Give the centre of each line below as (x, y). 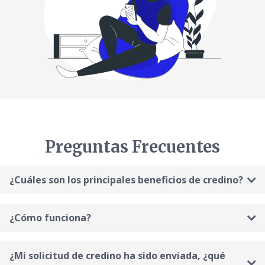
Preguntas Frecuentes (132, 146)
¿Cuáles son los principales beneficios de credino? (126, 180)
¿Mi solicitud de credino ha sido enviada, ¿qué (117, 255)
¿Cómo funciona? (50, 217)
